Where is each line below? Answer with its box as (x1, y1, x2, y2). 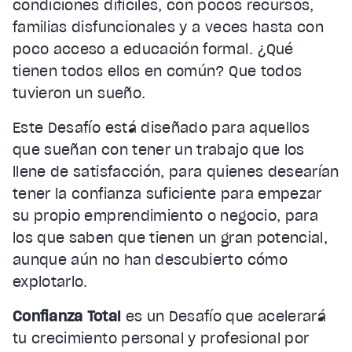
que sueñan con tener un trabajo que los (13, 140, 305, 159)
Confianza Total (13, 306, 122, 325)
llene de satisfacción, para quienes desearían (13, 162, 339, 181)
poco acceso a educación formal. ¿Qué (13, 39, 294, 58)
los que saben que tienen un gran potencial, (13, 228, 328, 247)
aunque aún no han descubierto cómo (13, 250, 288, 269)
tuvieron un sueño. (13, 83, 146, 102)
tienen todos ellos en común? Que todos (13, 61, 302, 80)
